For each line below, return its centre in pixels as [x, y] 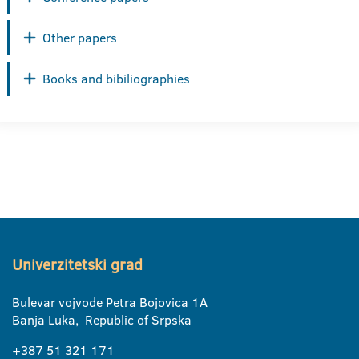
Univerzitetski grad [77, 264]
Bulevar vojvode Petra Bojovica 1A [110, 302]
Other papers [80, 37]
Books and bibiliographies [116, 79]
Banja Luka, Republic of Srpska [102, 319]
